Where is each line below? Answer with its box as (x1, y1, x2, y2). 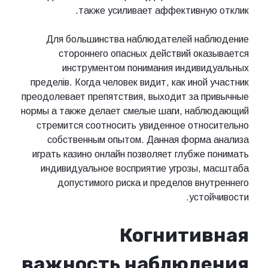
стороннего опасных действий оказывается (59, 48, 249, 59)
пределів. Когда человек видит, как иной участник (31, 77, 249, 88)
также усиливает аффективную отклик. (78, 5, 249, 16)
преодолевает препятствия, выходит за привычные (22, 92, 249, 102)
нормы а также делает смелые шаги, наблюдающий (21, 106, 249, 117)
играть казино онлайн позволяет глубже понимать (32, 149, 249, 160)
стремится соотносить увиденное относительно (36, 120, 249, 131)
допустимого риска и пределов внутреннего (57, 178, 249, 188)
